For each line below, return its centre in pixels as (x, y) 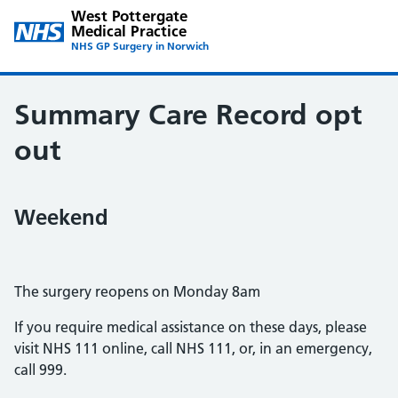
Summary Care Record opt (188, 115)
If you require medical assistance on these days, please (191, 327)
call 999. (42, 370)
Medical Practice (129, 31)
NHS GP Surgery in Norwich (139, 46)
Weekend (61, 217)
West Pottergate (129, 16)
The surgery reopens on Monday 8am (137, 291)
